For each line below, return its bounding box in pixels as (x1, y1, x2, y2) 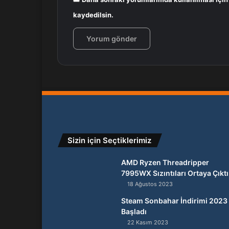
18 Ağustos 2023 (127, 180, 173, 188)
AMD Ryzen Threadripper (121, 158, 209, 167)
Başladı (121, 207, 147, 216)
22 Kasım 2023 (127, 219, 168, 226)
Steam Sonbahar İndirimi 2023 (121, 196, 227, 205)
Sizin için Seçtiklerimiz (67, 135, 151, 146)
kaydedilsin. (73, 11, 113, 19)
